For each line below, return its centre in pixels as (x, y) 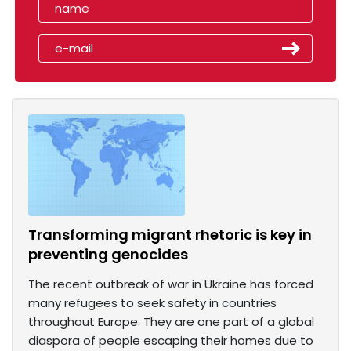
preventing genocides (108, 255)
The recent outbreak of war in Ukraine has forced (171, 284)
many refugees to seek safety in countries (152, 303)
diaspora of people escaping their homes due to (171, 341)
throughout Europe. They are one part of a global (171, 322)
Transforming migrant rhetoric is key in (170, 235)
